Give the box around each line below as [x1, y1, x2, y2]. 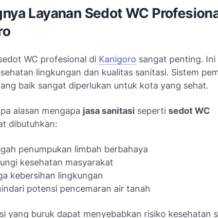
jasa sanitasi [83, 106, 135, 116]
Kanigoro [99, 54, 136, 64]
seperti [135, 106, 168, 116]
